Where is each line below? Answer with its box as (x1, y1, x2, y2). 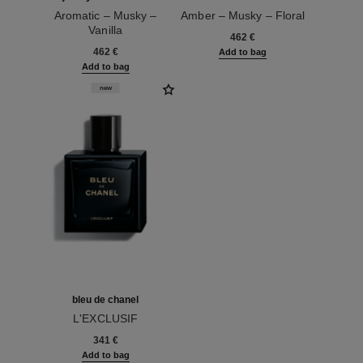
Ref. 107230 (36, 326, 101, 340)
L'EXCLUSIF (73, 311, 139, 325)
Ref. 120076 (36, 38, 101, 52)
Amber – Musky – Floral (181, 9, 305, 23)
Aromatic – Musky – (53, 9, 157, 23)
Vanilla (88, 23, 122, 37)
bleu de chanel (72, 293, 139, 305)
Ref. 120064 (174, 23, 239, 37)
